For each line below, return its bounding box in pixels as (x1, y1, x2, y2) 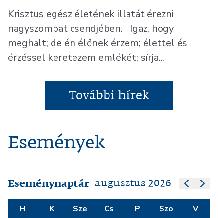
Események (8, 131, 105, 154)
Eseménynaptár (8, 176, 90, 190)
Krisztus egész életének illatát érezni (8, 7, 174, 20)
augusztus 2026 (95, 177, 171, 189)
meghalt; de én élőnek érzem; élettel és (8, 36, 187, 50)
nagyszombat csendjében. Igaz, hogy (8, 21, 174, 35)
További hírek (69, 88, 149, 103)
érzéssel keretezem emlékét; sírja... (8, 51, 164, 64)
